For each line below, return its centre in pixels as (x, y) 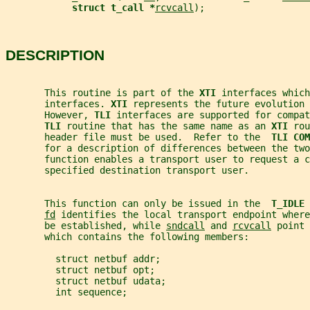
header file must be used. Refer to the (138, 137)
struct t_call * (113, 7)
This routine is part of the (102, 92)
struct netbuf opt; (80, 270)
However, (50, 115)
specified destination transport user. (127, 170)
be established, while (86, 225)
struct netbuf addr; (83, 258)
